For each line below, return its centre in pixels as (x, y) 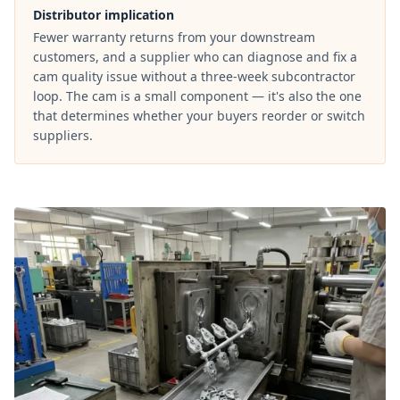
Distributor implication (104, 15)
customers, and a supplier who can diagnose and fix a (195, 57)
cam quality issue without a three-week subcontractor (194, 77)
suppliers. (63, 136)
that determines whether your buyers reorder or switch (199, 116)
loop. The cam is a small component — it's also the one (197, 96)
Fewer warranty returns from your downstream (174, 37)
